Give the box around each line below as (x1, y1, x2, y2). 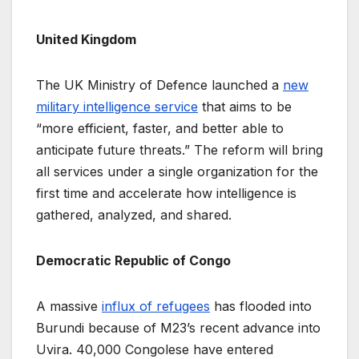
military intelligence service (36, 98, 198, 115)
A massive (36, 297, 102, 314)
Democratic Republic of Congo (36, 252, 231, 268)
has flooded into (210, 297, 312, 314)
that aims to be (198, 98, 292, 115)
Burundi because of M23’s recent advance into (36, 319, 321, 336)
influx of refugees (102, 297, 210, 314)
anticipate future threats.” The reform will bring (36, 141, 323, 158)
